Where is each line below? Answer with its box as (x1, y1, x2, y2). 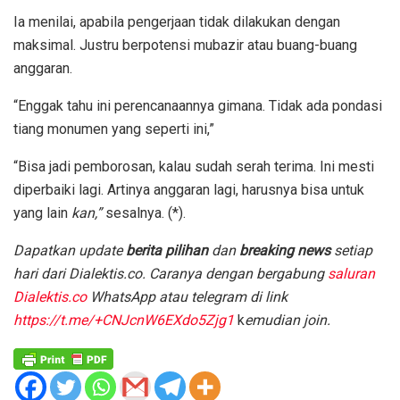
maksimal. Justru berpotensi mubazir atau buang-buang (13, 36, 357, 54)
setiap (330, 241, 372, 259)
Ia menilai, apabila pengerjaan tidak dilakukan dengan (13, 12, 340, 30)
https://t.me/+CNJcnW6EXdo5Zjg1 (13, 311, 237, 329)
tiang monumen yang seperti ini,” (13, 120, 214, 137)
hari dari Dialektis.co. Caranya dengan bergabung (13, 264, 328, 282)
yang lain (13, 204, 71, 221)
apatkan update (23, 241, 126, 259)
